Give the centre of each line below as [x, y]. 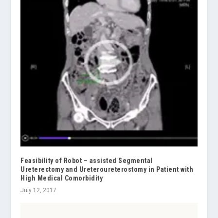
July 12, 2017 [39, 190]
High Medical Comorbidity [62, 178]
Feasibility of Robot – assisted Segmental [87, 160]
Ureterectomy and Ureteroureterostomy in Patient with [107, 169]
